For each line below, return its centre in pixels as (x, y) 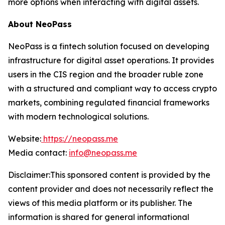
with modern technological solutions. (78, 117)
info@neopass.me (103, 153)
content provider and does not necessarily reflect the (111, 189)
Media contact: (38, 153)
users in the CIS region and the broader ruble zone (106, 75)
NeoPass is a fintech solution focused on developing (109, 46)
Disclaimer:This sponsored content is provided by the (109, 175)
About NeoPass (40, 24)
